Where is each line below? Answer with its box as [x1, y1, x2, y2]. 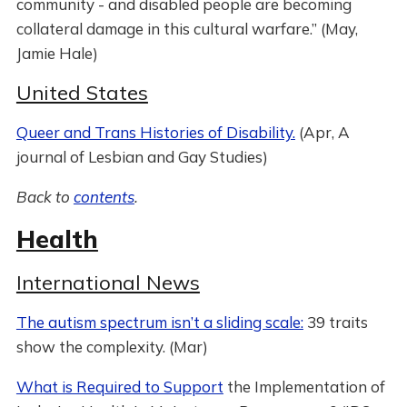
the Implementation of [223, 377, 385, 396]
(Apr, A [294, 123, 350, 142]
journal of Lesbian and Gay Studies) [15, 147, 268, 166]
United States [15, 80, 148, 105]
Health [15, 223, 98, 254]
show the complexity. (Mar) [15, 337, 208, 356]
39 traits [303, 313, 368, 332]
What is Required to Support [15, 377, 223, 396]
